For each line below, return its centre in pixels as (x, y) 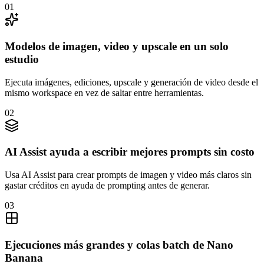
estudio (22, 59)
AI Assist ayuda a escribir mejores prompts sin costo (130, 152)
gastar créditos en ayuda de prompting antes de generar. (107, 186)
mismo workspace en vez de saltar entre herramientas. (104, 93)
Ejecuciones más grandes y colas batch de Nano (119, 245)
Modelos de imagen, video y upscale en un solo (117, 46)
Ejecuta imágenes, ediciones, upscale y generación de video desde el (131, 82)
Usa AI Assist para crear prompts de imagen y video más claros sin (128, 175)
